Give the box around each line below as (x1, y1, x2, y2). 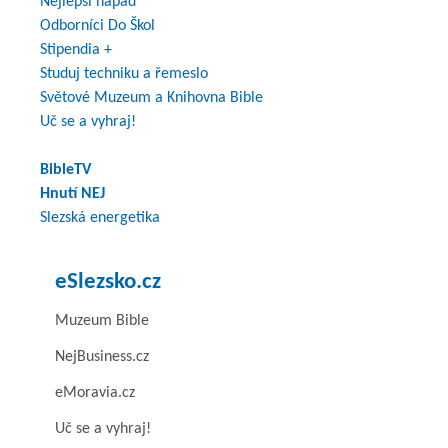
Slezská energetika (40, 209, 160, 226)
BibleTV (40, 161, 91, 178)
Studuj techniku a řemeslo (40, 65, 208, 82)
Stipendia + (40, 41, 112, 58)
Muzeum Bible (55, 312, 149, 329)
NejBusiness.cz (55, 348, 149, 365)
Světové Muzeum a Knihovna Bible (40, 89, 263, 106)
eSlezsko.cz (55, 270, 161, 294)
